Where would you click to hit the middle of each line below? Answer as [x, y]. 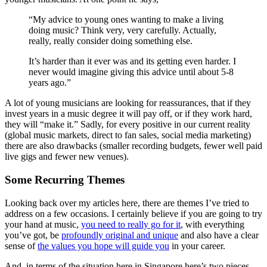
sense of [21, 246]
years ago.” [50, 83]
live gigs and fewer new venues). [67, 157]
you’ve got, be [33, 235]
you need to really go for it [131, 224]
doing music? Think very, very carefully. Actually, [122, 30]
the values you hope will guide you [103, 246]
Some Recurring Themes [65, 179]
